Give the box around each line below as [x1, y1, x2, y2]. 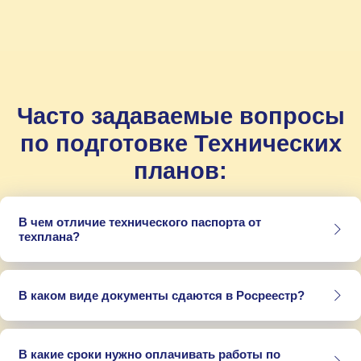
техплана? [18, 229, 80, 243]
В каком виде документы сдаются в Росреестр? [18, 288, 305, 302]
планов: [134, 158, 227, 185]
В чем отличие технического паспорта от [18, 214, 261, 229]
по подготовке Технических [19, 131, 342, 157]
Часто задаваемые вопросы [16, 103, 345, 130]
